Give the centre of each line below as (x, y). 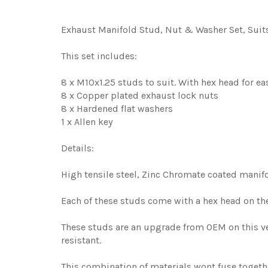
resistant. (81, 240)
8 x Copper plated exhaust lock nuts (140, 95)
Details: (77, 148)
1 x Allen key (87, 121)
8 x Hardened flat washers (117, 108)
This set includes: (99, 56)
